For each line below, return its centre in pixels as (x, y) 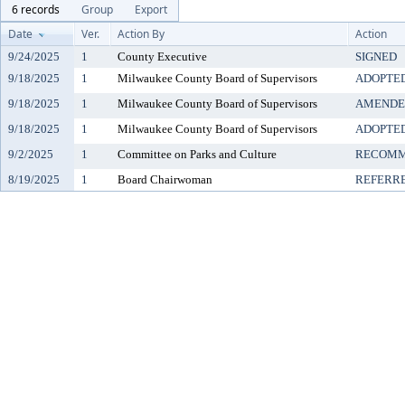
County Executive (162, 57)
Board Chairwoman (165, 179)
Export (151, 9)
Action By (141, 34)
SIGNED (376, 57)
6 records (36, 9)
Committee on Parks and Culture (197, 154)
